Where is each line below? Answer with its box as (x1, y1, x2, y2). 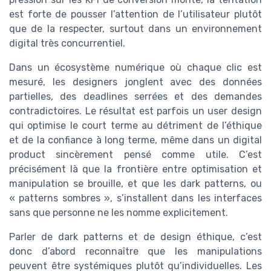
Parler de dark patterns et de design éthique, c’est (9, 231, 262, 243)
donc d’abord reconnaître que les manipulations (9, 246, 262, 258)
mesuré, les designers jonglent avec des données (9, 76, 262, 88)
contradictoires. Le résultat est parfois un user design (9, 105, 262, 117)
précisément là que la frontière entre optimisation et (9, 163, 262, 175)
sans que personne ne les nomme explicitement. (9, 207, 228, 219)
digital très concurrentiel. (9, 38, 125, 50)
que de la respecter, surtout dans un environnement (9, 23, 262, 35)
